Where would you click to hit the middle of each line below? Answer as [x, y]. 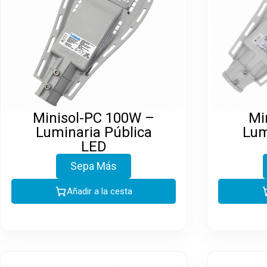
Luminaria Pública [94, 132]
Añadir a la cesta [100, 191]
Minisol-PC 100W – [94, 118]
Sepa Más [94, 166]
